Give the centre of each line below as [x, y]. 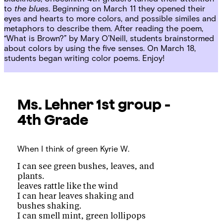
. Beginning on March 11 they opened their [127, 9]
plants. [31, 177]
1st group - [134, 104]
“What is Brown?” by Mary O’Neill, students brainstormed [109, 38]
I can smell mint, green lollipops [82, 216]
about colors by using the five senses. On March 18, [100, 48]
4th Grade [53, 119]
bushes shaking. [50, 206]
